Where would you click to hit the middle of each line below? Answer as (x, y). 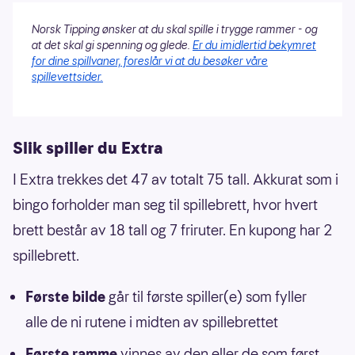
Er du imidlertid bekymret (254, 46)
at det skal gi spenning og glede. (112, 46)
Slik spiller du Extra (88, 149)
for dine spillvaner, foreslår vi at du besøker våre (150, 61)
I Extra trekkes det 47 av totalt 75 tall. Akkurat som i (176, 180)
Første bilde (65, 297)
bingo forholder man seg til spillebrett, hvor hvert (165, 205)
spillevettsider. (67, 77)
